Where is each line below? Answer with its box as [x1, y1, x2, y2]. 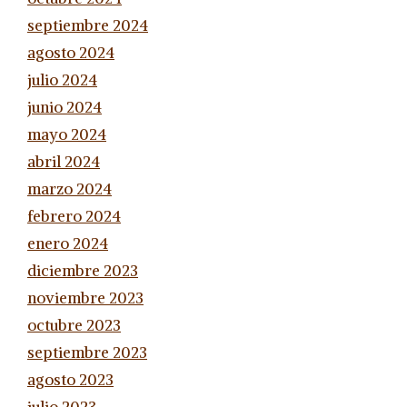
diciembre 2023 [27, 261, 138, 281]
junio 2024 [27, 97, 102, 117]
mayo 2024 [27, 124, 106, 144]
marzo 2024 [27, 179, 112, 199]
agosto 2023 [27, 370, 114, 390]
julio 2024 [27, 70, 97, 90]
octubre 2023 [27, 315, 121, 335]
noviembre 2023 [27, 288, 144, 308]
